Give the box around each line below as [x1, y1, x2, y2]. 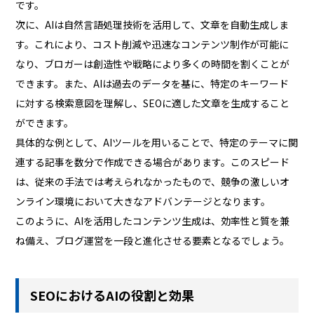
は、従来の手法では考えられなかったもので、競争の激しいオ [15, 175, 290, 189]
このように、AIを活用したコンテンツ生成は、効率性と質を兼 [15, 214, 290, 228]
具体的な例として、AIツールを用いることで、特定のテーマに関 [15, 135, 299, 150]
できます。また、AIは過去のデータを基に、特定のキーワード [15, 76, 289, 91]
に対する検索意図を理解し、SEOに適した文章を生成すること [15, 96, 290, 111]
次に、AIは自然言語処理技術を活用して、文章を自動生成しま [15, 18, 289, 32]
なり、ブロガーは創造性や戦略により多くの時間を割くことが [15, 57, 290, 71]
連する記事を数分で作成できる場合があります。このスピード [15, 155, 290, 170]
